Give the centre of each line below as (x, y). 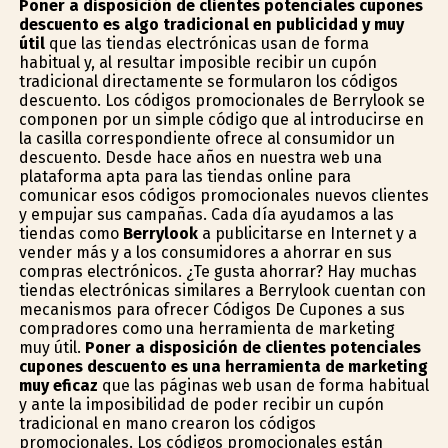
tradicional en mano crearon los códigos (167, 423)
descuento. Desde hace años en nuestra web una (200, 157)
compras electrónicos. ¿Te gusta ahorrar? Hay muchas (217, 271)
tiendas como (70, 233)
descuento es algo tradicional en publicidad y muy (211, 24)
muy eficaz (58, 385)
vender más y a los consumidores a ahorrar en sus (205, 252)
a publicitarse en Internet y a (307, 233)
